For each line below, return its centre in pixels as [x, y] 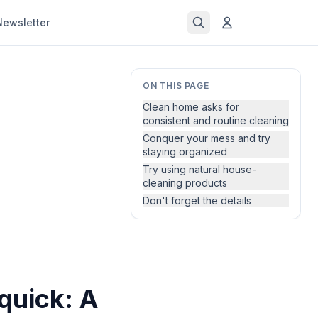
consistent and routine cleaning [216, 120]
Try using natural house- [199, 169]
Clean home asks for [191, 107]
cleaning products [185, 183]
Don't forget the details [197, 201]
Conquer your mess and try [207, 138]
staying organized [185, 152]
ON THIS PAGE [176, 86]
